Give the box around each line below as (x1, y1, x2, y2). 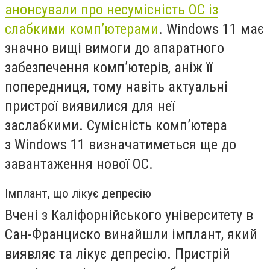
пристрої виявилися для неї (5, 97, 175, 115)
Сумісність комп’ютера (83, 116, 227, 134)
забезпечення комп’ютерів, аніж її (5, 58, 212, 76)
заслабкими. (5, 116, 83, 134)
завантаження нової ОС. (5, 155, 157, 172)
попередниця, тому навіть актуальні (5, 78, 228, 95)
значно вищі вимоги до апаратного (5, 39, 224, 57)
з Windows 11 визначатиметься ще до (5, 136, 236, 153)
